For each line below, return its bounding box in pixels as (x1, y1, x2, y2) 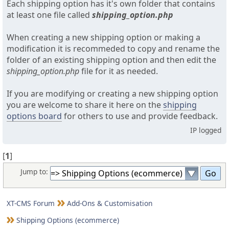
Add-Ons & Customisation (66, 198, 152, 208)
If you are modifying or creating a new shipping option (7, 88, 218, 100)
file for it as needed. (79, 65, 158, 77)
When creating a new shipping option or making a (7, 32, 200, 43)
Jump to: (20, 167, 49, 177)
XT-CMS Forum (6, 198, 55, 208)
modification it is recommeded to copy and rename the (7, 43, 220, 55)
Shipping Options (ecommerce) (16, 215, 119, 225)
